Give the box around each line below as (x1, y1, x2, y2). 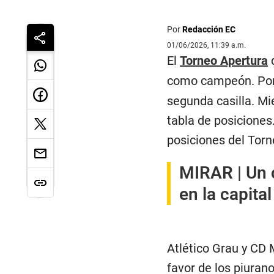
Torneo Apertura (180, 53, 268, 68)
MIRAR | (179, 163, 246, 183)
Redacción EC (182, 24, 236, 35)
